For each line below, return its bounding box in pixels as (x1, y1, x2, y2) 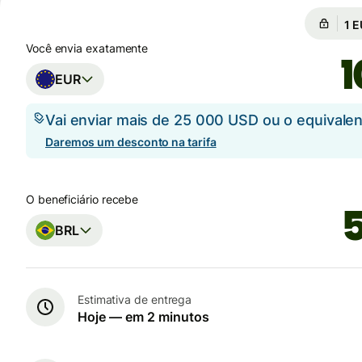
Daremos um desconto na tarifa (45, 135, 217, 149)
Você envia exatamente (26, 41, 149, 55)
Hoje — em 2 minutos (78, 308, 209, 325)
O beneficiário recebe (26, 192, 139, 207)
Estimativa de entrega (78, 292, 192, 306)
